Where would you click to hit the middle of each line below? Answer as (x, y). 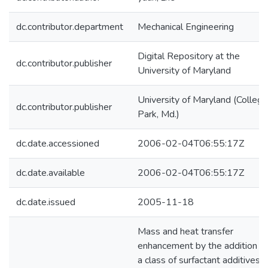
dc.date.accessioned (58, 144)
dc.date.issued (46, 202)
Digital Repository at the (189, 56)
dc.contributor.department (70, 27)
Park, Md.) (159, 114)
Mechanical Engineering (186, 27)
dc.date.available (51, 173)
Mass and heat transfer (185, 232)
